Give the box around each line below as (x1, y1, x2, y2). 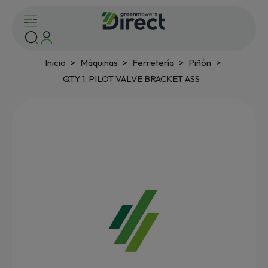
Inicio (44, 57, 66, 68)
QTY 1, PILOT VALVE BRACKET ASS (62, 73, 200, 84)
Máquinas (80, 57, 118, 68)
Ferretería (132, 57, 174, 68)
